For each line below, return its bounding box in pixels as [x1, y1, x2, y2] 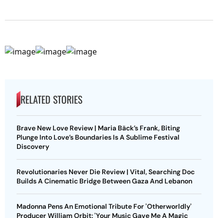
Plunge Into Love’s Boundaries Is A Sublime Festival [17, 133, 180, 142]
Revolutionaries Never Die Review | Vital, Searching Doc [17, 167, 195, 176]
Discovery [17, 142, 49, 151]
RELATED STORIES [20, 92, 82, 107]
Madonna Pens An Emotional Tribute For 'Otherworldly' [17, 202, 192, 211]
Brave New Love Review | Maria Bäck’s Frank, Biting [17, 124, 180, 132]
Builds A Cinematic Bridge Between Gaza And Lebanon [17, 177, 192, 185]
